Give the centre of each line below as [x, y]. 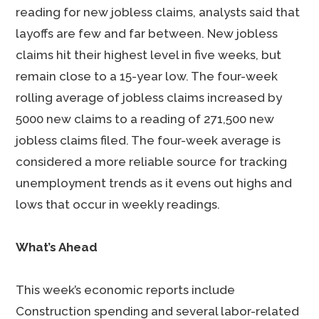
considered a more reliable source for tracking [152, 162]
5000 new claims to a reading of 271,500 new [145, 119]
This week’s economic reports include [126, 290]
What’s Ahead [57, 247]
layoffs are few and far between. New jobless [147, 33]
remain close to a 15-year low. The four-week [147, 76]
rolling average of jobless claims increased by [149, 98]
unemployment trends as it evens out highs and [154, 183]
